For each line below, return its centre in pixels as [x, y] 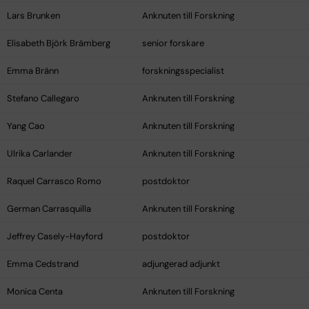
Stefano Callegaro [43, 99]
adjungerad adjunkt [181, 264]
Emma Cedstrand [43, 264]
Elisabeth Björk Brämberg [59, 43]
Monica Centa [35, 292]
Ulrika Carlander [40, 154]
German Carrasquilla [49, 209]
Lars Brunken [33, 16]
